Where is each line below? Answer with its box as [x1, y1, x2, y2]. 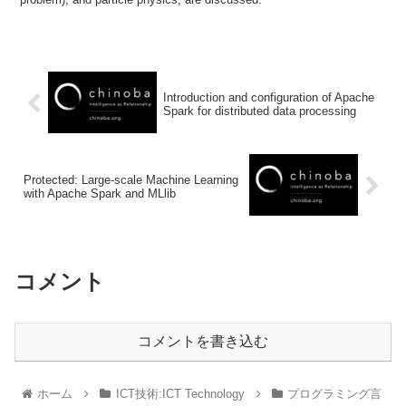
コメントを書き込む [138, 333, 268, 350]
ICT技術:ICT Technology [115, 387, 245, 401]
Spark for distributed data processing [162, 103, 356, 118]
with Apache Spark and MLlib [24, 186, 176, 200]
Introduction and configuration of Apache [162, 90, 374, 104]
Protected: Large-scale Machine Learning [24, 172, 238, 187]
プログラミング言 [287, 387, 382, 401]
